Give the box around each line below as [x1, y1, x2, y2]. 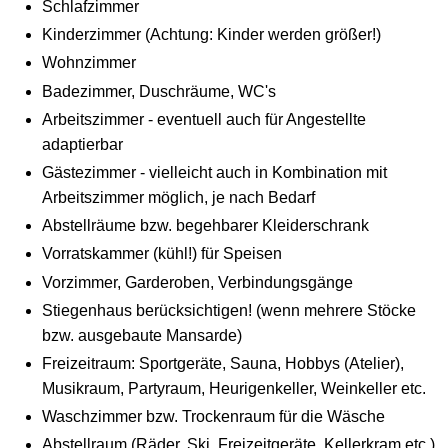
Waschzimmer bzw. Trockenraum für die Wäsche [41, 408, 385, 426]
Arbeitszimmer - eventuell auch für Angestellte [41, 110, 366, 128]
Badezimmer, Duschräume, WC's [41, 82, 276, 100]
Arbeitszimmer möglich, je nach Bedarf [41, 188, 315, 206]
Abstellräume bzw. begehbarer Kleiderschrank [41, 217, 369, 235]
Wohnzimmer [41, 54, 136, 72]
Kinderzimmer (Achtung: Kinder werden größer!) [41, 26, 381, 44]
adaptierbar [41, 135, 123, 153]
